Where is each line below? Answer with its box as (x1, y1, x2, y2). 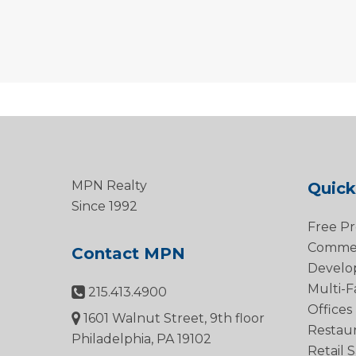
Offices (307, 301, 352, 317)
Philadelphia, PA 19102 (72, 331, 211, 346)
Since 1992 (72, 198, 137, 214)
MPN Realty (72, 177, 147, 193)
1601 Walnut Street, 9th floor (80, 310, 265, 326)
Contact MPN (72, 243, 185, 263)
